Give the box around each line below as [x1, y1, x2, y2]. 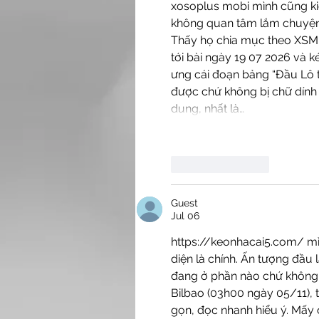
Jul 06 [171, 210, 199, 222]
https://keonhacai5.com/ [171, 235, 304, 249]
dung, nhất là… [171, 102, 244, 116]
